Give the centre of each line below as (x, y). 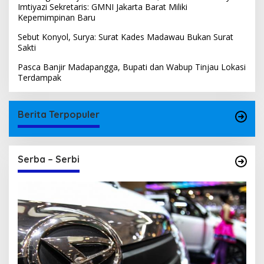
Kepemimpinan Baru (57, 18)
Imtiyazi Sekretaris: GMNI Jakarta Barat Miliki (103, 7)
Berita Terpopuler (59, 115)
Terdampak (41, 78)
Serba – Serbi (49, 159)
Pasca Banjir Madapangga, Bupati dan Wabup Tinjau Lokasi (132, 67)
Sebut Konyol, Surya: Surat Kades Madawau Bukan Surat (126, 37)
